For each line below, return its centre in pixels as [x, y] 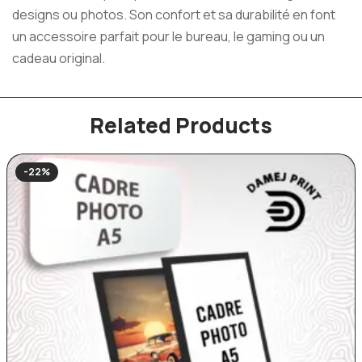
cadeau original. [59, 59]
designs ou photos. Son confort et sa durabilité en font [174, 15]
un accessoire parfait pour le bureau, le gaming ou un [168, 37]
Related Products [181, 125]
